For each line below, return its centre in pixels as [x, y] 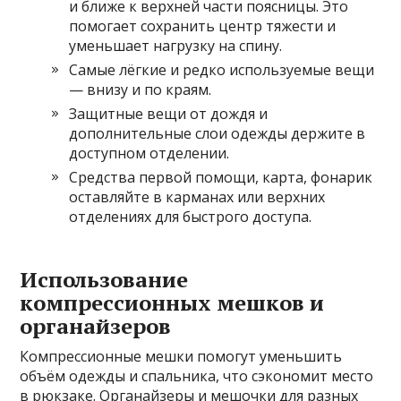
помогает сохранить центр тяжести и [203, 26]
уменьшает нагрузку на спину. [176, 46]
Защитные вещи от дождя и [169, 114]
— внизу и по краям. [141, 90]
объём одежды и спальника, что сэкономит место [197, 376]
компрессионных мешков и [172, 303]
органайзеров [96, 326]
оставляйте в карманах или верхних [197, 197]
